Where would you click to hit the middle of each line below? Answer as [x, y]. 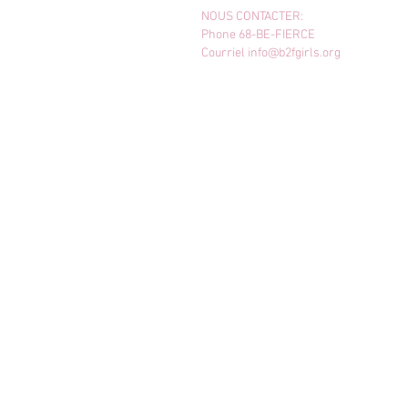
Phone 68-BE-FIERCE [258, 35]
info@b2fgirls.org [294, 53]
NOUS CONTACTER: [252, 17]
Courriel [224, 53]
